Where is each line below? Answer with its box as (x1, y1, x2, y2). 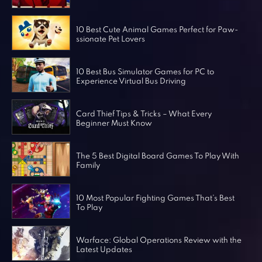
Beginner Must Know (75, 119, 152, 127)
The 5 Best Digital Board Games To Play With (75, 152, 239, 160)
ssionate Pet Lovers (75, 35, 145, 43)
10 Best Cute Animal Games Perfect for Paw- (75, 26, 238, 34)
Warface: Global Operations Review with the (75, 236, 242, 244)
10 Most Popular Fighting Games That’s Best (75, 194, 235, 202)
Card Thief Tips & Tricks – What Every (75, 110, 212, 118)
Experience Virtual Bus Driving (75, 77, 186, 85)
